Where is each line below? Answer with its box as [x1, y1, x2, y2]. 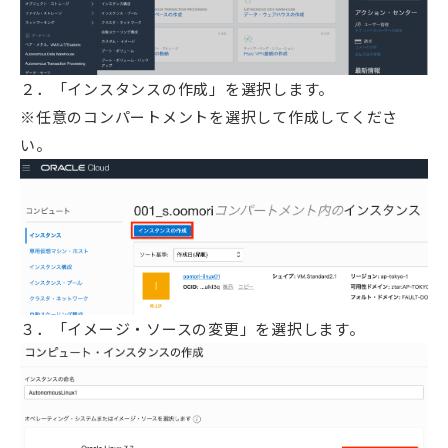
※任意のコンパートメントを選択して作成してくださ [20, 106, 398, 128]
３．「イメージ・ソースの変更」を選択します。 [20, 318, 365, 340]
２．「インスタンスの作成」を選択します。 [20, 78, 334, 100]
